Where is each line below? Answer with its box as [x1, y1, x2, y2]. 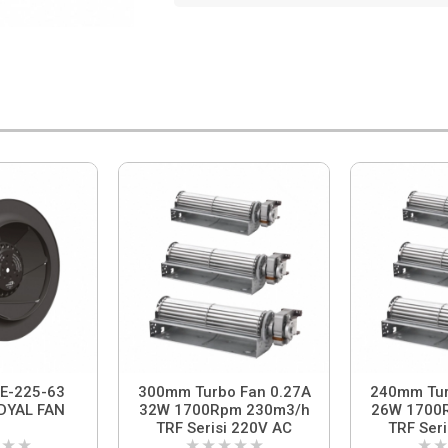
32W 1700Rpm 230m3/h [138, 401, 174, 420]
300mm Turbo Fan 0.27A [137, 383, 311, 402]
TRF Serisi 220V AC [156, 419, 292, 438]
